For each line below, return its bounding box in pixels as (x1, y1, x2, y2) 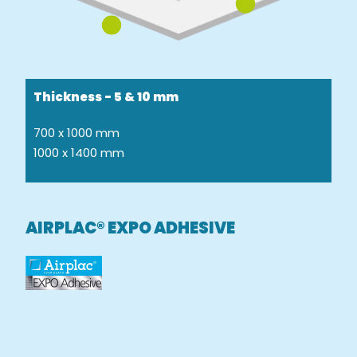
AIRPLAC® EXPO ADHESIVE (25, 217, 236, 240)
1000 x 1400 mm (33, 144, 125, 162)
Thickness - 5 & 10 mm (33, 88, 179, 106)
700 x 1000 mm (33, 124, 120, 142)
